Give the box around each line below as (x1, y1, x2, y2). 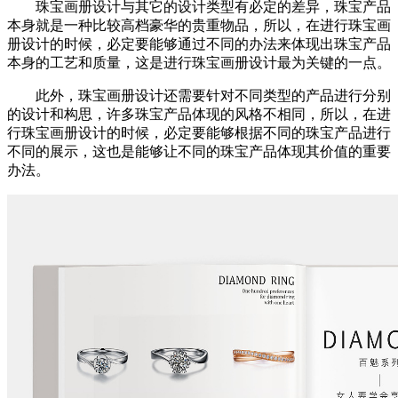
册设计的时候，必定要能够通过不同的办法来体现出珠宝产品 (7, 36, 391, 52)
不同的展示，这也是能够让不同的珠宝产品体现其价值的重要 (7, 143, 391, 159)
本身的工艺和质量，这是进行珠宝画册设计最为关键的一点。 (7, 54, 391, 70)
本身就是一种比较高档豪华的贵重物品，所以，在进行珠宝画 (7, 17, 391, 33)
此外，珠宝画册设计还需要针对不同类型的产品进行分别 (7, 87, 391, 103)
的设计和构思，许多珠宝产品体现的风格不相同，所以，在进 (7, 106, 391, 122)
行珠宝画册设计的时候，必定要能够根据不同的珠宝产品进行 (7, 124, 391, 140)
